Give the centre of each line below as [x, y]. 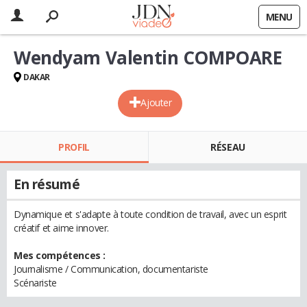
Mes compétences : [60, 255]
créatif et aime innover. [61, 228]
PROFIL [74, 147]
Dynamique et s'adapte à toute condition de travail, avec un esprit [150, 214]
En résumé [47, 184]
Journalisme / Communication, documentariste [111, 269]
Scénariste [35, 283]
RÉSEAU [228, 147]
